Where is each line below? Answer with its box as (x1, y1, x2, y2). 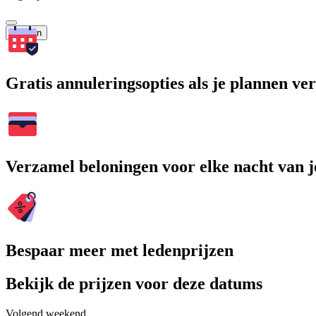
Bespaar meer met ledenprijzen (6, 241, 233, 260)
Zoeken (11, 27, 42, 38)
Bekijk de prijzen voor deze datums (6, 274, 262, 293)
